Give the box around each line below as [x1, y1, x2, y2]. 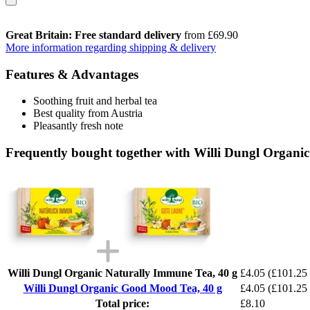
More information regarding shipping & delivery [6, 41, 216, 53]
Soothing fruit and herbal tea [33, 95, 157, 107]
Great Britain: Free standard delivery [6, 28, 181, 41]
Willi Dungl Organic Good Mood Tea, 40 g [23, 282, 222, 294]
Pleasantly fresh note [33, 120, 123, 132]
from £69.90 [181, 28, 238, 41]
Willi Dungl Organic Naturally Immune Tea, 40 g [8, 266, 237, 279]
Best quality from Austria [33, 107, 143, 120]
